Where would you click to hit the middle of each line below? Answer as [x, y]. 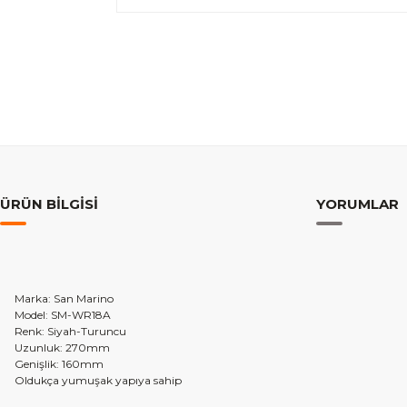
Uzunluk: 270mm [62, 347]
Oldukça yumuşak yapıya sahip [98, 380]
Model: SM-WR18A [63, 315]
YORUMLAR [357, 204]
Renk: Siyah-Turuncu [70, 331]
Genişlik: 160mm [59, 364]
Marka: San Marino [64, 298]
